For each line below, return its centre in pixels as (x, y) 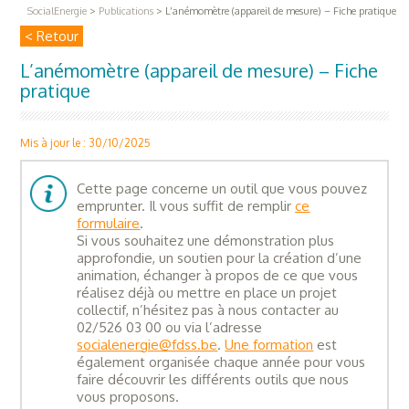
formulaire (109, 223)
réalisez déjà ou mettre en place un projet (207, 292)
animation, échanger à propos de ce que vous (218, 275)
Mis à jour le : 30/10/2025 (86, 142)
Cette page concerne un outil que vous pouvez (222, 188)
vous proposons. (128, 396)
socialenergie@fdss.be (147, 344)
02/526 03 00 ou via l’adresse (170, 327)
